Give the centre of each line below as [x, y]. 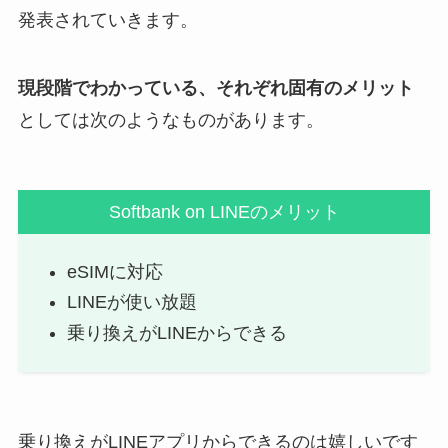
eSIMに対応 [115, 271]
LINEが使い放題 [132, 302]
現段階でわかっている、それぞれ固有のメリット [215, 88]
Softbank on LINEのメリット [224, 211]
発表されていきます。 [107, 20]
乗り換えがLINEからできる [177, 332]
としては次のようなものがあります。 [170, 120]
